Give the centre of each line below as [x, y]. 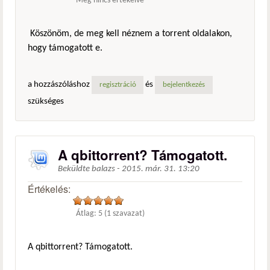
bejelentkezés [184, 85]
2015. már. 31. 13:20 [161, 169]
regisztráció [118, 85]
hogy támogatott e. [65, 48]
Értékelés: [50, 189]
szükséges [46, 102]
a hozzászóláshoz [60, 85]
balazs [103, 169]
